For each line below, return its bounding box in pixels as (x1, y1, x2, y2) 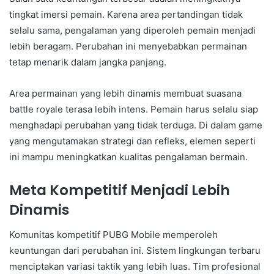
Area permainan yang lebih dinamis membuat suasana (9, 87, 242, 100)
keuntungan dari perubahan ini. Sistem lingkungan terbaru (9, 244, 261, 256)
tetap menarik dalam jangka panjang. (9, 56, 166, 68)
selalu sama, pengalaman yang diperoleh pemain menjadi (9, 24, 256, 37)
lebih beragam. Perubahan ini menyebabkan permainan (9, 40, 247, 53)
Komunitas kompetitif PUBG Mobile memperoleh (9, 228, 218, 240)
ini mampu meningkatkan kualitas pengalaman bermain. (9, 151, 248, 163)
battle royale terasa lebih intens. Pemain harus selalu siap (9, 103, 258, 116)
